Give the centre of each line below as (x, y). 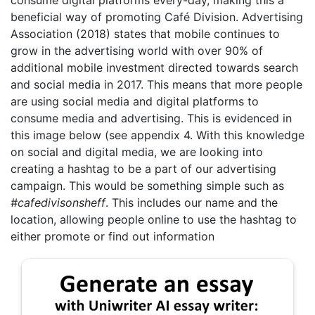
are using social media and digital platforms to (135, 101)
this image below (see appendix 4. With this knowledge (157, 135)
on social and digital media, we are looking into (137, 152)
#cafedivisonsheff (58, 202)
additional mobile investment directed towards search (154, 67)
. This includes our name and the (192, 202)
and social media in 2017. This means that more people (156, 84)
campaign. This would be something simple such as (147, 185)
